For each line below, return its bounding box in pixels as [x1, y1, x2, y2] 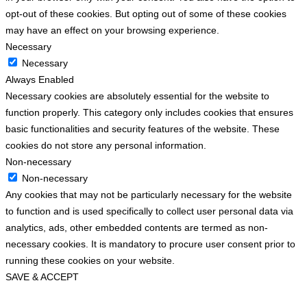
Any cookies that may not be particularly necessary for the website [5, 188, 292, 200]
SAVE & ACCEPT [5, 271, 79, 282]
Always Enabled [5, 73, 74, 85]
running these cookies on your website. [5, 254, 175, 266]
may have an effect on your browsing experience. [5, 24, 219, 36]
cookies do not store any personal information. [5, 139, 206, 151]
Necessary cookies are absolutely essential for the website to [5, 90, 269, 101]
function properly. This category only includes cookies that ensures [5, 106, 293, 118]
